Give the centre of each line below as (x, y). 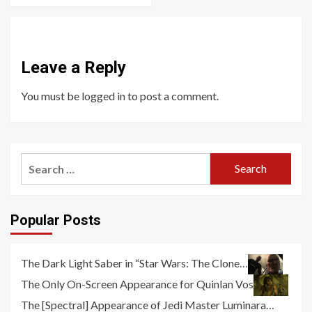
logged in (103, 95)
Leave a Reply (73, 67)
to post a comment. (172, 95)
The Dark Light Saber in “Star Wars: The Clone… (134, 263)
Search (38, 161)
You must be (51, 95)
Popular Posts (56, 220)
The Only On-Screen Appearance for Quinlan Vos (137, 283)
